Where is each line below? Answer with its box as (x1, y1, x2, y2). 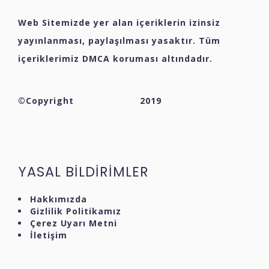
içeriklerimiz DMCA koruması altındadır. (18, 52, 213, 64)
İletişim (30, 229, 67, 241)
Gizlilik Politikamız (30, 205, 121, 217)
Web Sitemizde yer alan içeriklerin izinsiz (18, 16, 220, 28)
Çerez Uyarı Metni (30, 217, 117, 229)
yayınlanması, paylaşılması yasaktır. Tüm (18, 34, 220, 46)
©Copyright (18, 95, 77, 107)
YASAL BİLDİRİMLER (18, 162, 149, 181)
